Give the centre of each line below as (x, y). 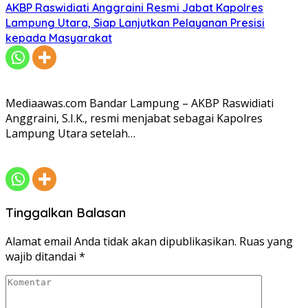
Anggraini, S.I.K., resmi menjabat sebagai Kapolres (134, 119)
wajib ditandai (42, 256)
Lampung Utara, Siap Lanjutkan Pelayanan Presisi (135, 23)
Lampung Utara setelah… (70, 134)
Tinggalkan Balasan (66, 213)
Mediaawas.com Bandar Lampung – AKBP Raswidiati (140, 103)
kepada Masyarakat (59, 38)
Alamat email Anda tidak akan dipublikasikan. (121, 241)
